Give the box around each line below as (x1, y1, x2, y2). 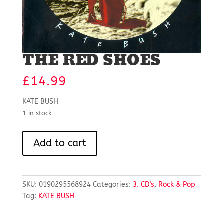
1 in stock (22, 109, 52, 117)
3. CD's (132, 180, 154, 189)
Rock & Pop (158, 180, 195, 189)
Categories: (92, 180, 133, 189)
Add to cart (33, 137, 86, 149)
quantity (21, 166, 50, 175)
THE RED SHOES (22, 47, 161, 75)
